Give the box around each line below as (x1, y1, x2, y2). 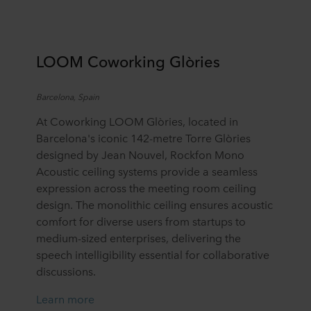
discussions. (36, 262, 96, 278)
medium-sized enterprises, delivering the (36, 229, 241, 245)
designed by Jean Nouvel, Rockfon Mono (36, 146, 244, 162)
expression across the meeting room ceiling (36, 179, 256, 195)
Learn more (36, 290, 94, 306)
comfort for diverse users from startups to (36, 212, 246, 228)
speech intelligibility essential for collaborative (36, 246, 269, 262)
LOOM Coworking (36, 49, 169, 72)
